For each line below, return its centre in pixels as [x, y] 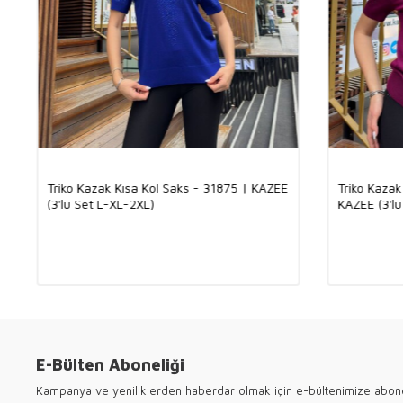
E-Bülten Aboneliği [110, 364]
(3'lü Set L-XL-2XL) [100, 203]
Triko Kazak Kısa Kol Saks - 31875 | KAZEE [167, 187]
